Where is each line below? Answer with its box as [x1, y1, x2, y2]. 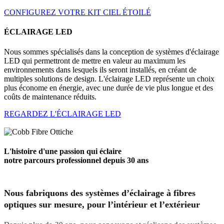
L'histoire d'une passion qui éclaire [4, 146, 121, 155]
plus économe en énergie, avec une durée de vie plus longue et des [4, 83, 213, 92]
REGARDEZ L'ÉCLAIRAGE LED [4, 109, 121, 118]
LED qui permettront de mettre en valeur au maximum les [4, 56, 185, 65]
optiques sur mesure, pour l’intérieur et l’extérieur [4, 199, 200, 210]
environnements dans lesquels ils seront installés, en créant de [4, 65, 196, 74]
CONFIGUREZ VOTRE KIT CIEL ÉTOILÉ [4, 8, 151, 17]
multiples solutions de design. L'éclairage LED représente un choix [4, 74, 214, 83]
